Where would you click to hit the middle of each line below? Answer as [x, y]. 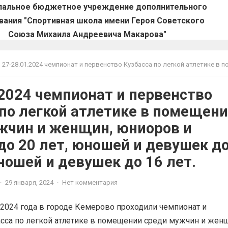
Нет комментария [90, 182]
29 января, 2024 [29, 182]
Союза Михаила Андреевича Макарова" [88, 34]
